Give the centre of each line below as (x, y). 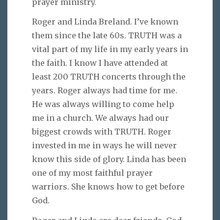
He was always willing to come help (103, 104)
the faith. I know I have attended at (100, 63)
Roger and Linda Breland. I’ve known (105, 22)
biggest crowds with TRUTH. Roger (102, 132)
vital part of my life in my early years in (110, 49)
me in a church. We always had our (100, 118)
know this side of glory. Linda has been (109, 159)
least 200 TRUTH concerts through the (109, 77)
